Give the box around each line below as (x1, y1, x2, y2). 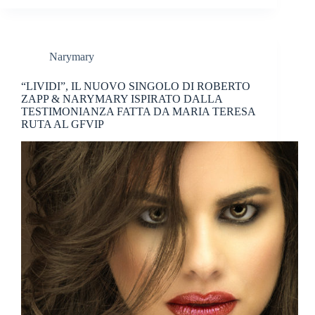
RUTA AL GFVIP (21, 118, 104, 131)
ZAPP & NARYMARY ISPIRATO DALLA (21, 93, 222, 105)
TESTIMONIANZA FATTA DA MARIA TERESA (21, 105, 255, 118)
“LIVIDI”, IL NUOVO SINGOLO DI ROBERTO (21, 80, 250, 93)
